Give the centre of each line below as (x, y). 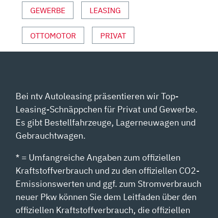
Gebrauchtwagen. (51, 136)
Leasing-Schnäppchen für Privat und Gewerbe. (107, 109)
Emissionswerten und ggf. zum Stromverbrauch (109, 184)
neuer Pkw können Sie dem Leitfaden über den (106, 197)
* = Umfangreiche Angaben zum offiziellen (98, 158)
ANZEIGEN (40, 8)
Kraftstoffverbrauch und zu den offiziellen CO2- (108, 171)
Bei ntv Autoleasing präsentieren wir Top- (97, 96)
